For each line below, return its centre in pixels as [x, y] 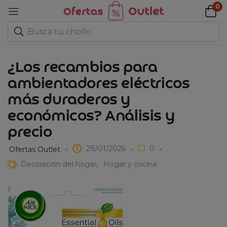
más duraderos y [69, 100]
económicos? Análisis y [91, 117]
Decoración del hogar [59, 164]
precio [30, 133]
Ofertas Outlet [35, 149]
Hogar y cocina [130, 164]
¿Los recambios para [83, 68]
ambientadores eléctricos [99, 84]
